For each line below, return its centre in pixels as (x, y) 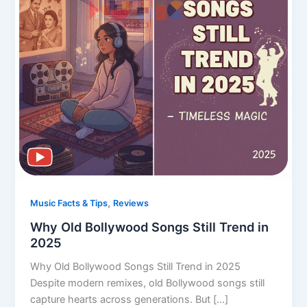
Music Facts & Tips (69, 204)
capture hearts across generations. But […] (130, 299)
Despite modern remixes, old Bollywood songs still (148, 283)
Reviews (131, 204)
